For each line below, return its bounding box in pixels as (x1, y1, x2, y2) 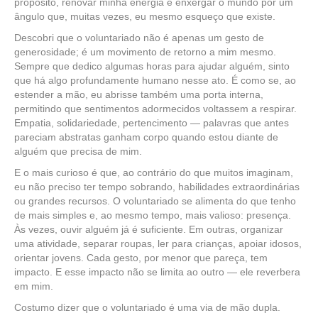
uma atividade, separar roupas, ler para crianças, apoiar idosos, (14, 238, 302, 249)
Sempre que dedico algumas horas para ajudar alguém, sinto (14, 60, 290, 72)
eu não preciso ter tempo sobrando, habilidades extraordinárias (14, 181, 300, 192)
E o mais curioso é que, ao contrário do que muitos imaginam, (14, 167, 293, 178)
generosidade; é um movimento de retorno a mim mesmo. (14, 46, 276, 57)
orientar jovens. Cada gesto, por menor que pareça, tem (14, 252, 268, 263)
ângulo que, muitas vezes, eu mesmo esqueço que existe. (14, 11, 275, 22)
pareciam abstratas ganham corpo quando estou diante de (14, 131, 278, 143)
